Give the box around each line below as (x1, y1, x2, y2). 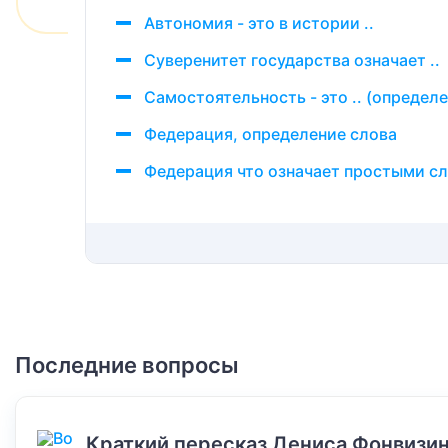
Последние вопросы (15, 352, 239, 378)
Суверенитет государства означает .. (144, 50, 440, 70)
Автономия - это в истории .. (144, 13, 374, 33)
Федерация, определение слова (144, 124, 397, 144)
